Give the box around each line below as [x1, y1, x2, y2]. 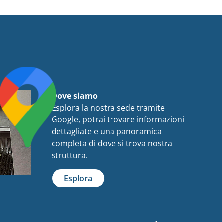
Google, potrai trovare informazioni [52, 114, 184, 125]
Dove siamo [52, 90, 98, 102]
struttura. [52, 150, 88, 161]
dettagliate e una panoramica [52, 126, 162, 137]
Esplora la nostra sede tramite [52, 102, 165, 113]
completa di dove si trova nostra [52, 138, 172, 149]
